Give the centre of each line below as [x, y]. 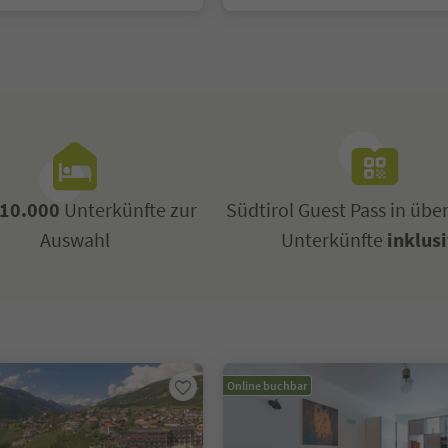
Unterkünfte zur [128, 209]
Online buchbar [267, 385]
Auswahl [75, 239]
